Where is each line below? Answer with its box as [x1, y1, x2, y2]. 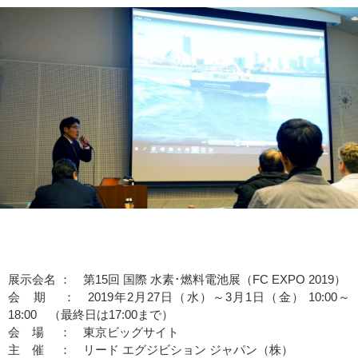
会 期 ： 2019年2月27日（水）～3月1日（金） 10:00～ [8, 289, 350, 304]
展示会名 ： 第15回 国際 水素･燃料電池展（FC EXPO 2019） [8, 272, 346, 286]
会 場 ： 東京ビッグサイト [8, 324, 179, 339]
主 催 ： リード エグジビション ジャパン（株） [8, 342, 293, 356]
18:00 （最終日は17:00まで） [8, 307, 173, 321]
